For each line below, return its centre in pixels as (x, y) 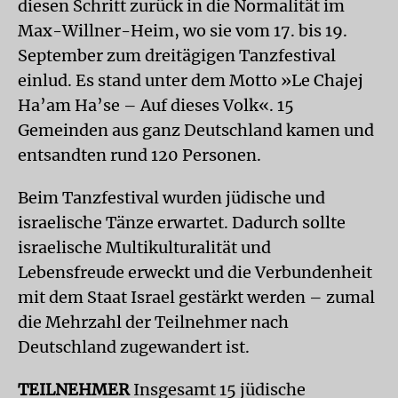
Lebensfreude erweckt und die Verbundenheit (195, 272)
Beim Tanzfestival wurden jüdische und (171, 198)
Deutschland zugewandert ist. (134, 347)
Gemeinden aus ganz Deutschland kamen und (196, 130)
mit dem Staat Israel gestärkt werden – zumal (196, 297)
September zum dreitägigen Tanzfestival (177, 56)
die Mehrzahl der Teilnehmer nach (153, 322)
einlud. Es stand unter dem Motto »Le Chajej (191, 80)
